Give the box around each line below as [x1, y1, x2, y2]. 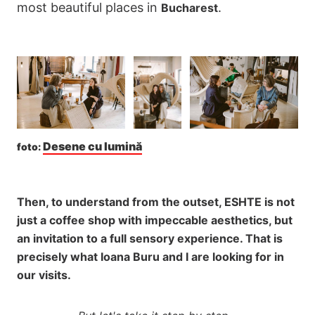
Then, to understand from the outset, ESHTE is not [17, 194, 295, 209]
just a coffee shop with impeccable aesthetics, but [17, 212, 292, 227]
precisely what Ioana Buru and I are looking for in [17, 249, 284, 264]
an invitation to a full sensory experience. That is [17, 231, 283, 245]
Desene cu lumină [43, 139, 142, 153]
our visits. [17, 267, 71, 282]
